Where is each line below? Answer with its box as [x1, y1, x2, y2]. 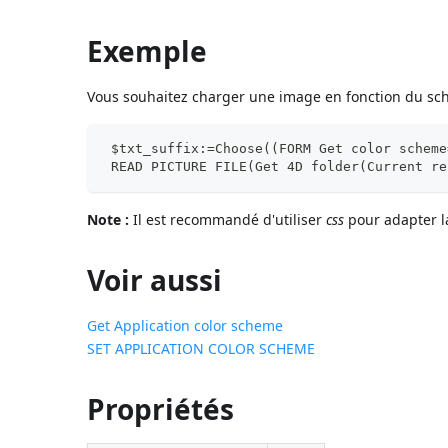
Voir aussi [87, 260, 223, 299]
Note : [87, 209, 130, 229]
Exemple [87, 31, 208, 70]
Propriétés [87, 389, 235, 428]
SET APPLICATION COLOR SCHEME [87, 338, 316, 358]
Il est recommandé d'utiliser [129, 209, 327, 229]
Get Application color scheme [87, 315, 284, 335]
